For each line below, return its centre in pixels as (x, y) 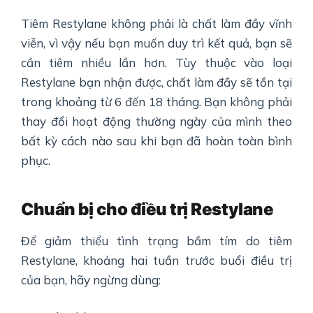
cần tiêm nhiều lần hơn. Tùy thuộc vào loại (156, 63)
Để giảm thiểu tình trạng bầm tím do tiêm (156, 241)
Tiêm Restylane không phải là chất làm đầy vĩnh (156, 24)
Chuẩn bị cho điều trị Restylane (147, 210)
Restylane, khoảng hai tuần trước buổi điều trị (156, 261)
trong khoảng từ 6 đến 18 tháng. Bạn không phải (156, 102)
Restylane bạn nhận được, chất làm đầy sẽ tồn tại (156, 82)
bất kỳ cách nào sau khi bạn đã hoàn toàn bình (156, 141)
